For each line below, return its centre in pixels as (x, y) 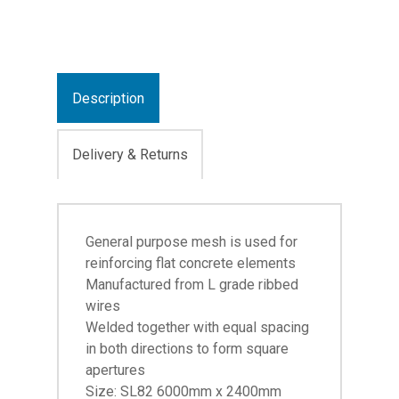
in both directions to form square (187, 348)
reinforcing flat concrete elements (191, 263)
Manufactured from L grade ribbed (192, 284)
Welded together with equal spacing (197, 327)
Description (108, 98)
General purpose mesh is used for (191, 241)
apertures (115, 370)
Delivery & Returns (130, 154)
